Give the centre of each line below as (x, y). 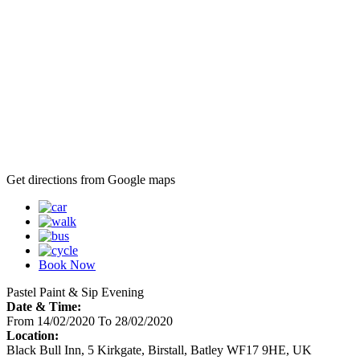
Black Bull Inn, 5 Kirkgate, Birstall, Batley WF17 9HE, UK (159, 350)
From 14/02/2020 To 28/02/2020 (90, 321)
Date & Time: (44, 306)
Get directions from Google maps (91, 179)
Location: (33, 335)
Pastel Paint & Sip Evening (75, 292)
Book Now (67, 264)
